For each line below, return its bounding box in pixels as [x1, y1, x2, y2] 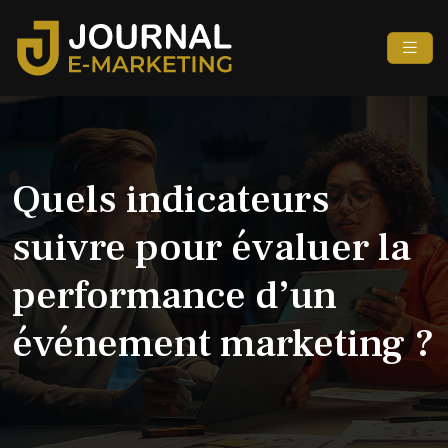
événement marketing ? [12, 317, 435, 369]
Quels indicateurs [12, 173, 330, 225]
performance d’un [12, 269, 337, 321]
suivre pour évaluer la [12, 221, 411, 273]
